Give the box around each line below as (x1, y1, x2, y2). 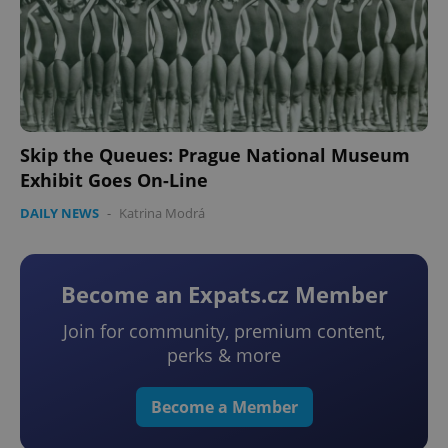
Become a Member (150, 395, 298, 418)
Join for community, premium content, (63, 318, 385, 343)
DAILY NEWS (20, 203, 99, 222)
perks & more (167, 342, 281, 367)
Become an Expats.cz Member (60, 278, 388, 309)
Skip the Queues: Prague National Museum (20, 142, 410, 167)
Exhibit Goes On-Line (20, 167, 208, 192)
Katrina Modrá (119, 203, 205, 222)
